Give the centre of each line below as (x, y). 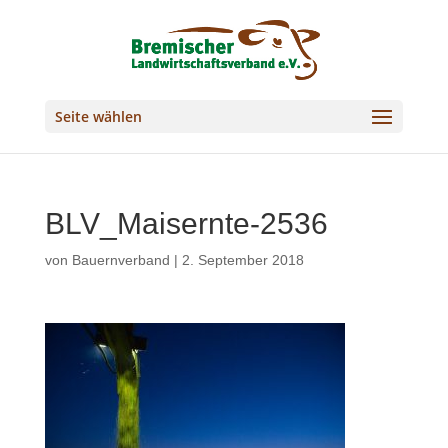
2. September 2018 (242, 260)
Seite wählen (98, 116)
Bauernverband (120, 260)
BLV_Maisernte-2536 (186, 223)
